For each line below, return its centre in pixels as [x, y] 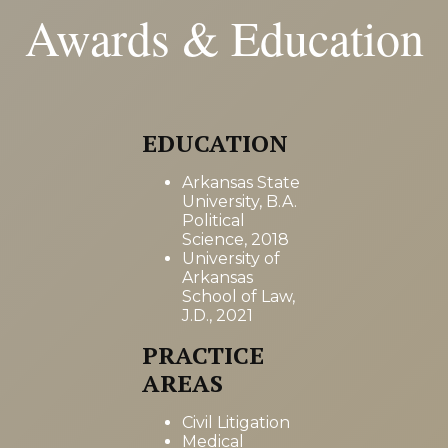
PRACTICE [203, 355]
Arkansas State [241, 183]
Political [213, 221]
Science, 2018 [235, 240]
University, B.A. [239, 202]
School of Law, [238, 297]
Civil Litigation [236, 423]
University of [231, 259]
